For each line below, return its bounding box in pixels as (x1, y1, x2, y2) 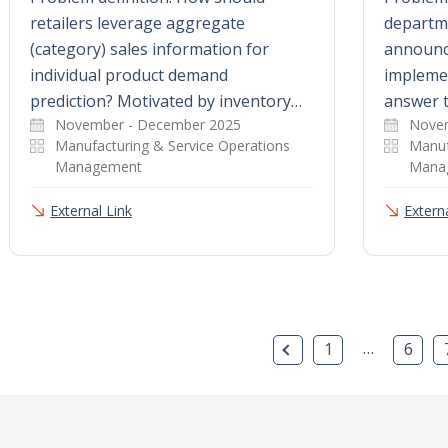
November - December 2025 (55, 114, 241, 134)
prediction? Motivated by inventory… (30, 89, 302, 112)
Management (55, 156, 142, 176)
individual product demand (30, 63, 228, 86)
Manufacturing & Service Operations (55, 135, 290, 155)
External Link (50, 200, 132, 220)
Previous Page (293, 336, 402, 359)
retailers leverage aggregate (30, 11, 245, 34)
